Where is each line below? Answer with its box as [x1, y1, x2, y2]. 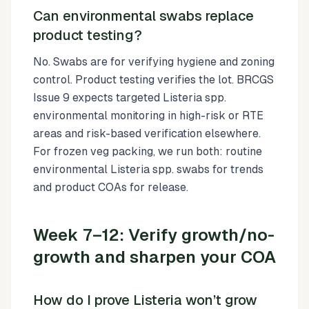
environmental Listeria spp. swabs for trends [33, 162, 263, 176]
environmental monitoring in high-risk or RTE [33, 108, 263, 122]
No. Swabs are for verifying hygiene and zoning [33, 54, 275, 68]
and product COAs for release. [33, 180, 188, 194]
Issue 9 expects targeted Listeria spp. [33, 90, 226, 104]
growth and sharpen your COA [33, 247, 276, 266]
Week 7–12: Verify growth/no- [33, 225, 275, 244]
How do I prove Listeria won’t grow [33, 292, 257, 308]
